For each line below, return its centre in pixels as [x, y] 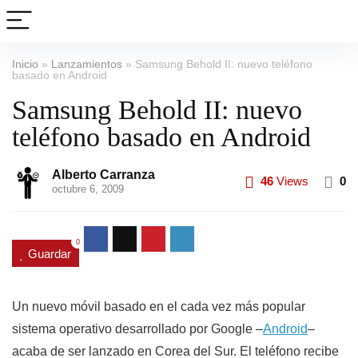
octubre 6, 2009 [88, 189]
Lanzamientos [87, 64]
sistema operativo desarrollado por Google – [137, 328]
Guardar [50, 253]
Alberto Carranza [103, 175]
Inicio [25, 64]
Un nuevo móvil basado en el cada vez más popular [159, 306]
